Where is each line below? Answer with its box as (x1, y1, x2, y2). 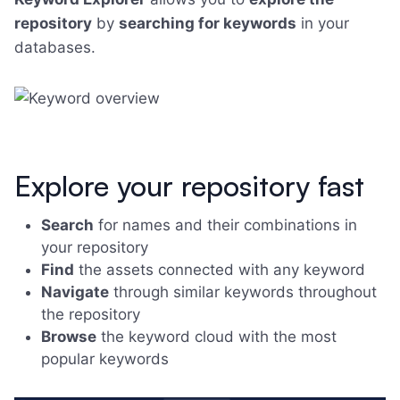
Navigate (41, 283, 109, 301)
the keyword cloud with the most (96, 328, 337, 346)
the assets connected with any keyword (74, 261, 365, 279)
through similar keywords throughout (109, 283, 377, 301)
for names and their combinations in (94, 216, 357, 234)
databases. (14, 38, 96, 56)
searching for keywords (119, 14, 296, 32)
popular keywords (41, 350, 169, 368)
